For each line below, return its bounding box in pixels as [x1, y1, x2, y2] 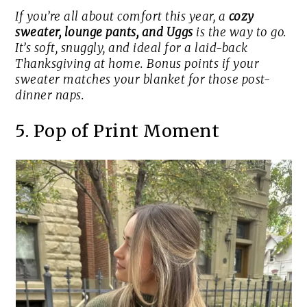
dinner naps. [15, 88, 85, 103]
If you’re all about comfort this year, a [15, 9, 229, 25]
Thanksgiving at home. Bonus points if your [15, 56, 260, 72]
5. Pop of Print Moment [15, 120, 220, 143]
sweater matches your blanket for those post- [15, 72, 271, 88]
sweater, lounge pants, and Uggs [15, 25, 193, 40]
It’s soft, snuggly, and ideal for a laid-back [15, 40, 248, 56]
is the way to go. [193, 25, 287, 40]
